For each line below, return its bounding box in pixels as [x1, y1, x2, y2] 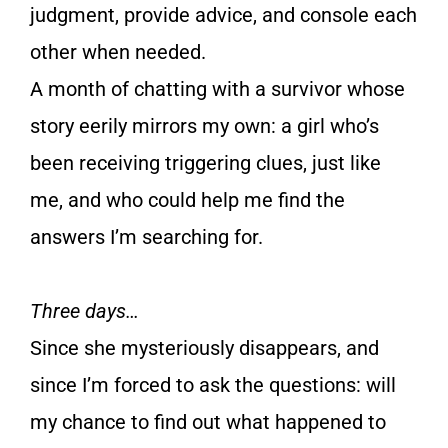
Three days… [30, 299, 139, 324]
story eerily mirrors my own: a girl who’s [30, 114, 379, 139]
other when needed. [30, 40, 206, 65]
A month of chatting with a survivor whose [30, 77, 405, 102]
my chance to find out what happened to [30, 410, 386, 435]
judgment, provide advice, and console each [30, 3, 417, 28]
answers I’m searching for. [30, 225, 263, 250]
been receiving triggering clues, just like [30, 151, 381, 176]
